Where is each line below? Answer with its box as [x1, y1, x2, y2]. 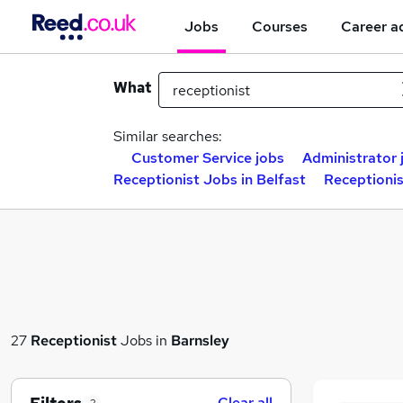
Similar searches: [113, 127, 222, 146]
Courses [252, 16, 308, 36]
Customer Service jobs [131, 148, 284, 167]
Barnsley [171, 330, 229, 350]
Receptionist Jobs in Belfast [113, 170, 306, 189]
